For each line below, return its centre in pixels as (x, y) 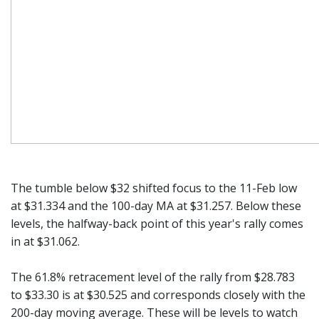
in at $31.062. (45, 241)
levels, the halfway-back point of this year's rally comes (157, 223)
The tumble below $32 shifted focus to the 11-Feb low (154, 188)
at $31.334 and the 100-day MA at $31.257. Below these (156, 205)
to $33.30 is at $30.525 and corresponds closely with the (158, 294)
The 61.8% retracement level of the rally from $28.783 (153, 277)
